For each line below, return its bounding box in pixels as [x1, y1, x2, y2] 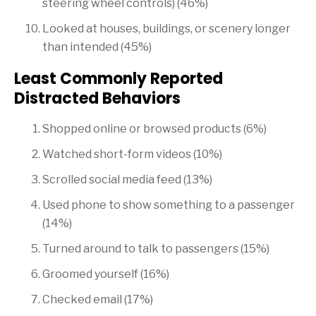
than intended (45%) [42, 40, 152, 54]
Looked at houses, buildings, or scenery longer [42, 22, 291, 36]
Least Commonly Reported [14, 68, 223, 90]
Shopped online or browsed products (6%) [42, 122, 267, 136]
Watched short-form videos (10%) [42, 147, 222, 162]
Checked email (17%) [42, 293, 153, 307]
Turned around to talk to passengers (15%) [42, 242, 269, 256]
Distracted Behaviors [14, 87, 181, 110]
